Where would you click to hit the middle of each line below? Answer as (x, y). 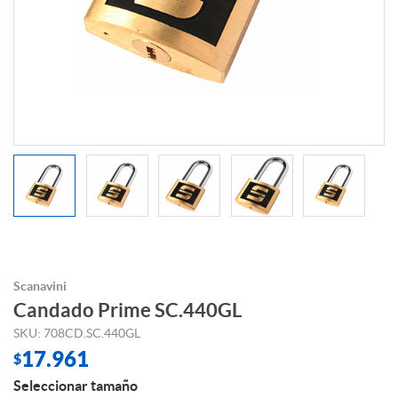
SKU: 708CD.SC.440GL (77, 334)
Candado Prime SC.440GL (127, 310)
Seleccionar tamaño (76, 386)
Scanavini (40, 287)
